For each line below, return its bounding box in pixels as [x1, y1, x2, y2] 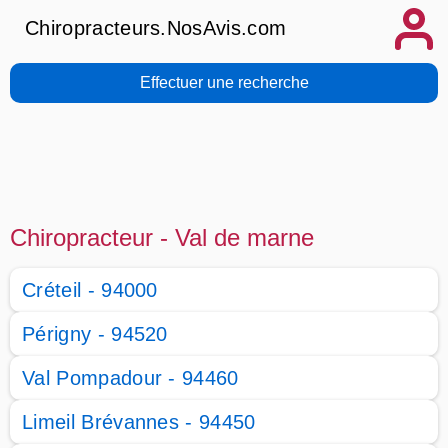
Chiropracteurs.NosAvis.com [25, 17, 287, 39]
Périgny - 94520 [22, 323, 168, 345]
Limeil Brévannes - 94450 [22, 411, 256, 433]
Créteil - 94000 [22, 279, 158, 301]
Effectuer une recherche [139, 74, 309, 91]
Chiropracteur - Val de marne [10, 224, 314, 251]
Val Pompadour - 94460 [22, 367, 239, 389]
